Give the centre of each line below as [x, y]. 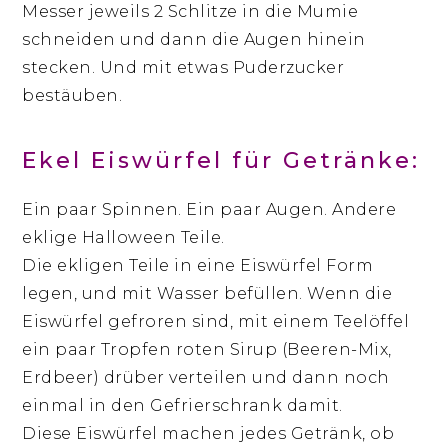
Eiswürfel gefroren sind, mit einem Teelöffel [216, 321]
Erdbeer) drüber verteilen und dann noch [206, 377]
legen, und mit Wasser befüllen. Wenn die [207, 293]
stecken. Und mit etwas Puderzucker [183, 67]
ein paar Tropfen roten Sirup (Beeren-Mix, [207, 349]
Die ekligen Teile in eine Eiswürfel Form [198, 265]
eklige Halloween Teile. [123, 237]
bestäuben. [72, 95]
